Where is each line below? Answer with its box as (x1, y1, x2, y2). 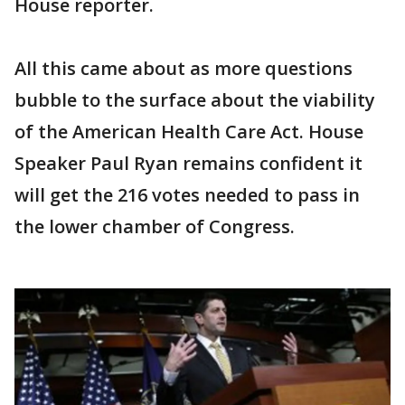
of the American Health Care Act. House (14, 118, 363, 144)
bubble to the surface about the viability (14, 87, 375, 112)
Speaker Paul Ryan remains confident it (14, 150, 363, 175)
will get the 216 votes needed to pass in (14, 182, 360, 207)
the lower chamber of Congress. (14, 213, 295, 239)
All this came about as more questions (14, 55, 353, 80)
